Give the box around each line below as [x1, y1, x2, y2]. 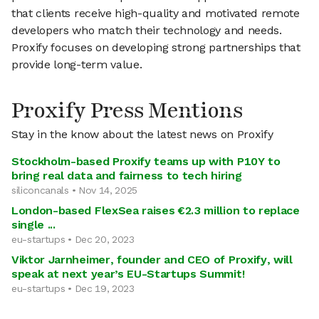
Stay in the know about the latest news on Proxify [11, 127, 273, 141]
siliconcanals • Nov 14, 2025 [11, 184, 138, 196]
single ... [11, 218, 56, 231]
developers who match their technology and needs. [11, 23, 282, 37]
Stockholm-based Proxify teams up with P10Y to [11, 155, 281, 168]
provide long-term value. [11, 58, 142, 71]
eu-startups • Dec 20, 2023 [11, 234, 135, 245]
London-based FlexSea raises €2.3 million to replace [11, 204, 300, 217]
